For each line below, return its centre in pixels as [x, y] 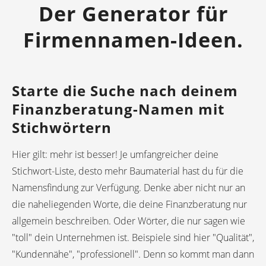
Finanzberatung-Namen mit [118, 109]
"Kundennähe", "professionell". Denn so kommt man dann [133, 254]
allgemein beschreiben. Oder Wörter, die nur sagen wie [129, 221]
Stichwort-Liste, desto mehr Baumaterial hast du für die [128, 171]
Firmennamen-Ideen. [133, 39]
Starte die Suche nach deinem [125, 90]
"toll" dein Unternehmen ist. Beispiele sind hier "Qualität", [133, 237]
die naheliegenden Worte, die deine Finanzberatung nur [129, 204]
